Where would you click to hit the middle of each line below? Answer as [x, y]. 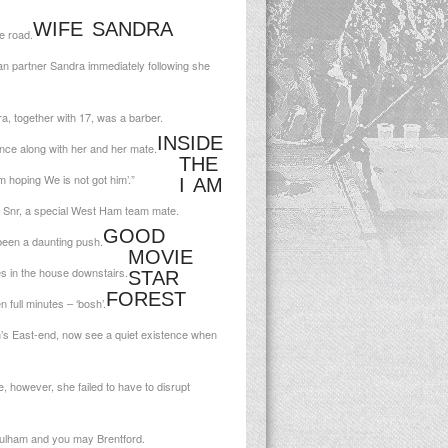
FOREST [146, 299]
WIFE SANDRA [102, 29]
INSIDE [190, 143]
